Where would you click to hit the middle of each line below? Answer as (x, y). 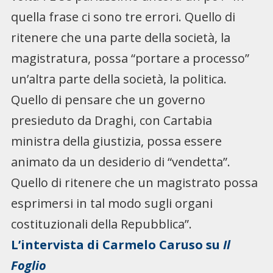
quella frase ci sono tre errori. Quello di (123, 16)
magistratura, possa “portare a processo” (130, 58)
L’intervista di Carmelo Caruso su (117, 244)
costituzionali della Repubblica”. (101, 224)
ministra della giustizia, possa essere (116, 141)
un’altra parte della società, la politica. (119, 79)
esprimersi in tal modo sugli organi (112, 203)
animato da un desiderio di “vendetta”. (120, 161)
